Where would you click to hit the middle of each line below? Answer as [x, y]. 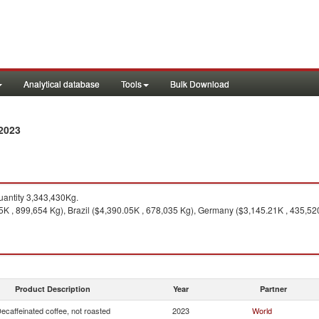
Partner [273, 289]
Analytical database [62, 84]
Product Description [53, 289]
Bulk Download [200, 84]
